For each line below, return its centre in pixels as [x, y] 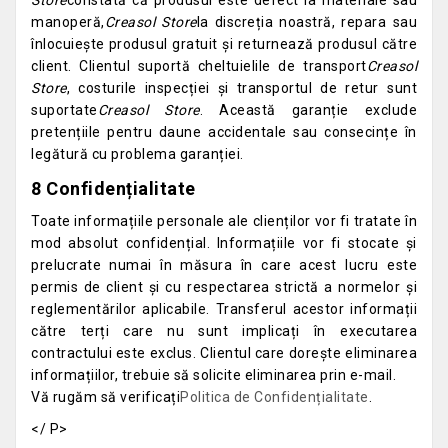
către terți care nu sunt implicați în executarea [224, 331]
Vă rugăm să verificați [105, 397]
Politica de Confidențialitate [274, 397]
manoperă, [68, 22]
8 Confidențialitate [113, 188]
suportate [64, 110]
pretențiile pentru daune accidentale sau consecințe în [224, 132]
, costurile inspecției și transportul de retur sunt [241, 88]
